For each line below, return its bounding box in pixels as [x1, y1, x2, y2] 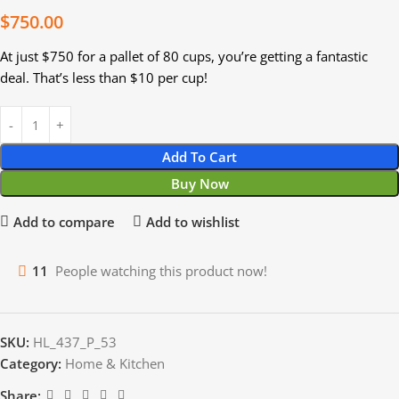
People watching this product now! [55, 262, 267, 281]
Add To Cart [162, 148, 237, 167]
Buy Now [170, 175, 229, 193]
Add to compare [12, 212, 115, 231]
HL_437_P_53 [33, 333, 117, 352]
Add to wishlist [145, 212, 240, 231]
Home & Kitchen [65, 354, 165, 373]
